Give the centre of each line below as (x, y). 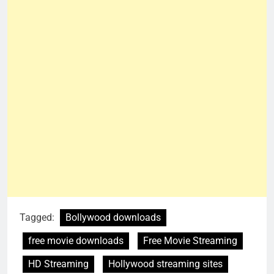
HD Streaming (58, 264)
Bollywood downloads (113, 218)
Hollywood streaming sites (165, 264)
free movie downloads (76, 241)
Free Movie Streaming (190, 241)
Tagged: (38, 218)
